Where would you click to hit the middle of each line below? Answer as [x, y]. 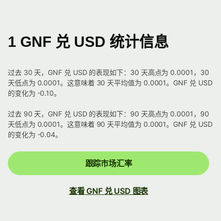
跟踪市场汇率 [109, 164]
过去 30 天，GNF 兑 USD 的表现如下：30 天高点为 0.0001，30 [109, 73]
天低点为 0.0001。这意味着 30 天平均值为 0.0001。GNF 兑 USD [110, 83]
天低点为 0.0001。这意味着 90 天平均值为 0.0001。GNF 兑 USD [110, 124]
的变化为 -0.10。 [35, 93]
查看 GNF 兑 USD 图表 [109, 191]
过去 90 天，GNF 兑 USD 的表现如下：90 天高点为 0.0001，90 [109, 114]
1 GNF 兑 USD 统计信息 [88, 42]
